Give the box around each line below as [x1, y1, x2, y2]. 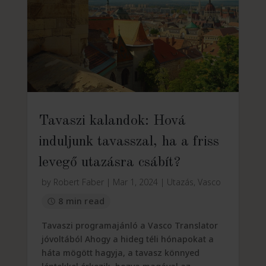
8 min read [58, 195, 105, 207]
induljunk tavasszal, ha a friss [38, 135, 219, 150]
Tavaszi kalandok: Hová [38, 114, 186, 129]
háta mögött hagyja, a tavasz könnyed [41, 246, 199, 258]
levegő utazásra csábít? [38, 156, 180, 170]
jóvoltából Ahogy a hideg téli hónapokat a [41, 233, 214, 245]
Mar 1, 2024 [112, 176, 158, 188]
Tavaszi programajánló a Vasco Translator [41, 219, 218, 231]
